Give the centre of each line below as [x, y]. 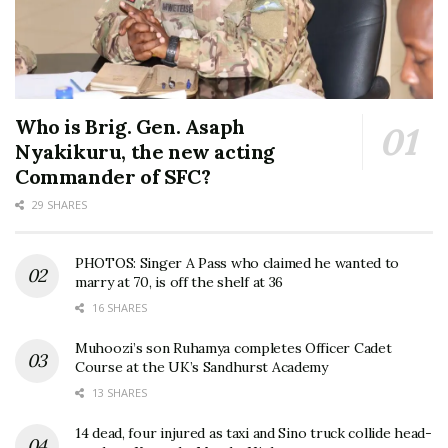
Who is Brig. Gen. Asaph [130, 127]
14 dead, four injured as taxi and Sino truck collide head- [253, 433]
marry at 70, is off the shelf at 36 [179, 282]
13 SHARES [118, 393]
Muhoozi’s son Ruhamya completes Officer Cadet [233, 348]
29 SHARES [58, 205]
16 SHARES [118, 308]
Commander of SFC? [113, 177]
